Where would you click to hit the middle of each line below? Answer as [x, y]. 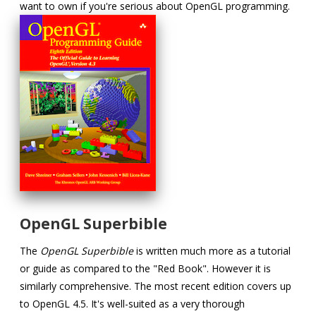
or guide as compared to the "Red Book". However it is [146, 268]
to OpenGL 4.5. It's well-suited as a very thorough [133, 303]
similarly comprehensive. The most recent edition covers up [156, 286]
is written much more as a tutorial [212, 250]
